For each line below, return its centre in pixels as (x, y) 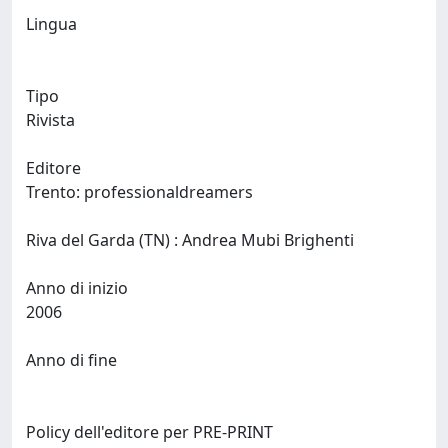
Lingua (51, 24)
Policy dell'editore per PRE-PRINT (149, 432)
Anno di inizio (77, 288)
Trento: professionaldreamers (141, 192)
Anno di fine (71, 360)
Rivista (50, 120)
